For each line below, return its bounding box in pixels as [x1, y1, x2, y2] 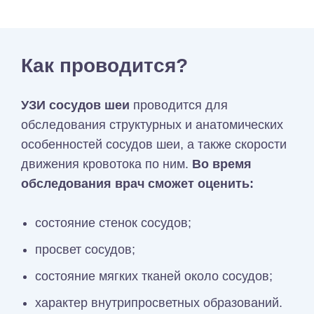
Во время [192, 157, 252, 172]
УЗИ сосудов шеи [21, 98, 130, 113]
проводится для [130, 98, 228, 113]
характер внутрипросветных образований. [35, 296, 286, 310]
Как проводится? [21, 55, 188, 77]
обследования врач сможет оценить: [21, 177, 254, 191]
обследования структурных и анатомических [21, 118, 283, 132]
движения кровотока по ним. [21, 157, 192, 172]
